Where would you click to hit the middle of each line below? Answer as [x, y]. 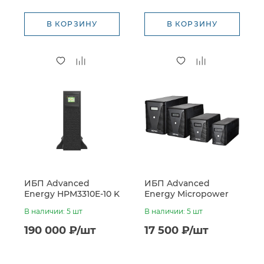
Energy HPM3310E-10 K [72, 194]
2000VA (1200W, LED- [189, 204]
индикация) [171, 215]
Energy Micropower [187, 194]
